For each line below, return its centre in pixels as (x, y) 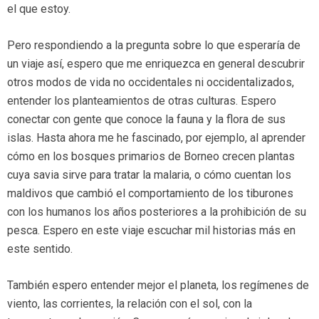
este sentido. (40, 249)
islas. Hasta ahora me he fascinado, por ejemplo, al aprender (156, 138)
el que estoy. (39, 9)
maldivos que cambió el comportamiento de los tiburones (150, 194)
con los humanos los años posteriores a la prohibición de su (157, 212)
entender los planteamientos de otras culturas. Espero (142, 101)
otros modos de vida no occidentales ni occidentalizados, (151, 83)
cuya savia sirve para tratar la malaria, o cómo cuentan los (149, 175)
